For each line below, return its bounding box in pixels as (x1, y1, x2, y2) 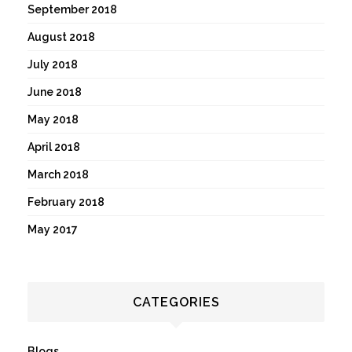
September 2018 (27, 2, 117, 16)
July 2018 (27, 57, 78, 71)
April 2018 (27, 140, 80, 153)
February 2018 (27, 195, 104, 208)
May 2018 (27, 112, 79, 126)
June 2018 (27, 85, 82, 98)
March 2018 (27, 167, 89, 181)
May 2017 (27, 222, 78, 236)
